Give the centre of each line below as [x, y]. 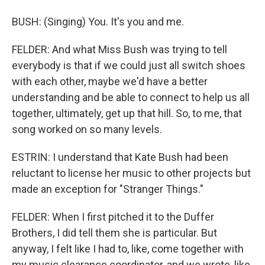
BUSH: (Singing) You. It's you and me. [98, 22]
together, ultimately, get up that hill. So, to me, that [127, 113]
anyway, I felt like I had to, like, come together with [128, 249]
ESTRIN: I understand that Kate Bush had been [120, 157]
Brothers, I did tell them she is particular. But [114, 233]
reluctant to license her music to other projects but [131, 173]
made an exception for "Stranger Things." [108, 189]
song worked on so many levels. [87, 129]
